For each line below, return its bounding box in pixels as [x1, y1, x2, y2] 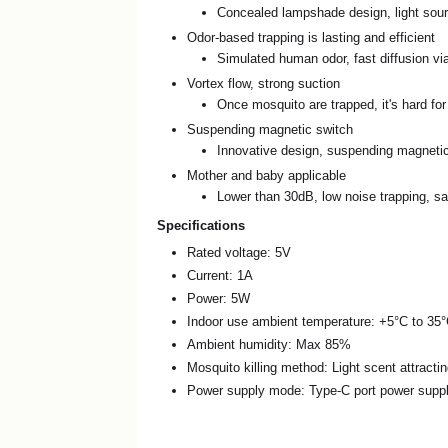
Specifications [157, 217, 246, 233]
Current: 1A [187, 267, 254, 283]
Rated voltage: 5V [187, 244, 292, 260]
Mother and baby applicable [187, 167, 347, 183]
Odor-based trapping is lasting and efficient [187, 29, 436, 45]
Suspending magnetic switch [187, 121, 354, 137]
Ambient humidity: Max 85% [187, 336, 352, 352]
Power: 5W [187, 290, 251, 306]
